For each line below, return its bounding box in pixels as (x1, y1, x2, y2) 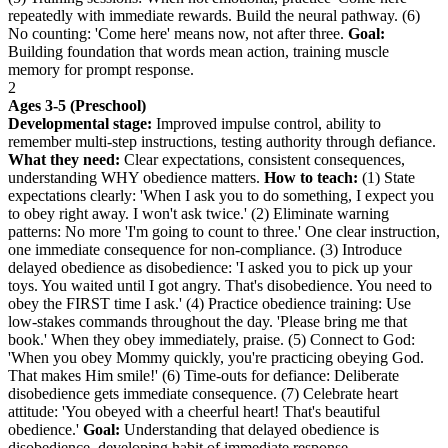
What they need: (8, 150, 120, 168)
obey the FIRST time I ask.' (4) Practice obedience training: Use (8, 294, 411, 312)
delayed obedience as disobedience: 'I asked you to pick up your (8, 258, 412, 276)
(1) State (358, 168, 415, 186)
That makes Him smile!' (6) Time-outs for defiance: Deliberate (8, 366, 399, 384)
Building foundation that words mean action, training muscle (8, 42, 389, 60)
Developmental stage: (8, 114, 152, 132)
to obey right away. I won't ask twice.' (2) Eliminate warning (8, 204, 389, 222)
